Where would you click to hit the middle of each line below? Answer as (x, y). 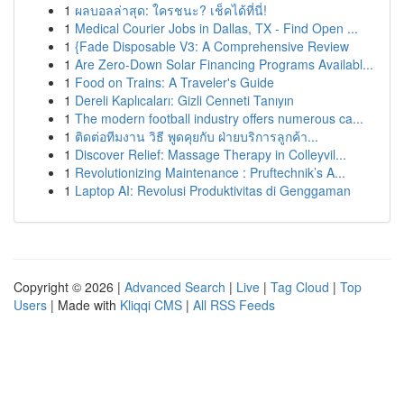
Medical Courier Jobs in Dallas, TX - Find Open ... (216, 28)
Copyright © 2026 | (69, 287)
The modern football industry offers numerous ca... (219, 118)
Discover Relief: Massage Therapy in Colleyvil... (211, 154)
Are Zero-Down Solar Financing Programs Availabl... (224, 64)
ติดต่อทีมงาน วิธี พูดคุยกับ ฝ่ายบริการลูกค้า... (197, 136)
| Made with (83, 305)
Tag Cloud (300, 287)
